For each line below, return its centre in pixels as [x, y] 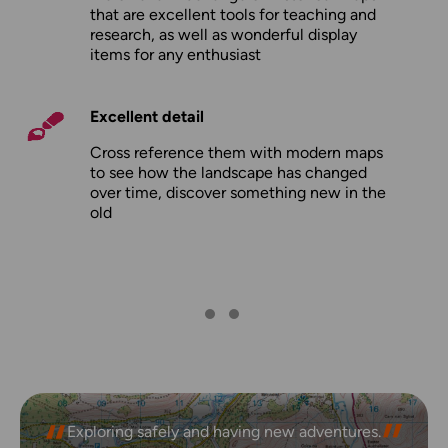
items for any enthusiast [175, 55]
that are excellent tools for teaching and [233, 15]
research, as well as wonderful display [223, 35]
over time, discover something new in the [238, 193]
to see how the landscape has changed [228, 173]
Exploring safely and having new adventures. [224, 432]
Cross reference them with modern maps [236, 153]
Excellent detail [147, 117]
